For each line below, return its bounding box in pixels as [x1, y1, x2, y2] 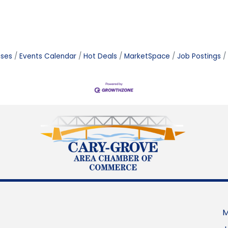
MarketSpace [124, 51, 170, 61]
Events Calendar [19, 51, 76, 61]
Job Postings [177, 51, 221, 61]
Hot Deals [83, 51, 117, 61]
